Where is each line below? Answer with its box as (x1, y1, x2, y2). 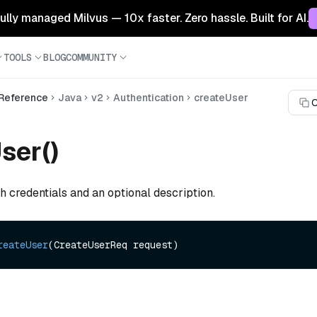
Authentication (113, 91, 184, 104)
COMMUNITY (66, 50, 117, 64)
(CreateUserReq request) (48, 238, 178, 252)
